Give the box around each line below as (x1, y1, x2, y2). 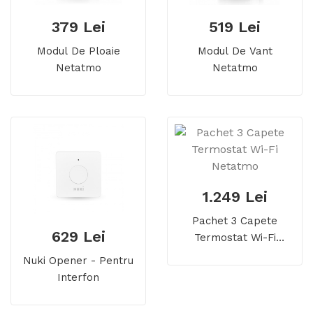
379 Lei (51, 18, 105, 36)
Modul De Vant (197, 45, 272, 58)
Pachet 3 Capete (192, 214, 277, 228)
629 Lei (51, 228, 105, 246)
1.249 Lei (202, 188, 268, 206)
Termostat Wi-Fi (194, 231, 276, 245)
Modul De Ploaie (36, 45, 120, 58)
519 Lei (209, 18, 261, 36)
